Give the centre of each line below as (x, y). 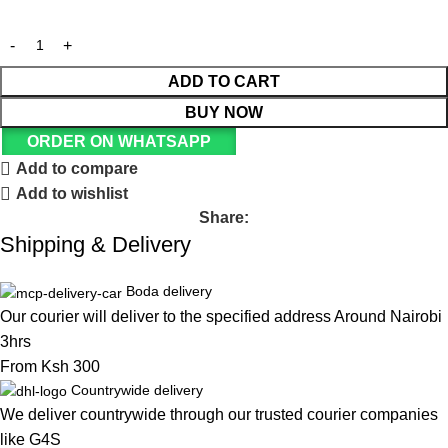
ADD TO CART (224, 82)
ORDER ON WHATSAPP (118, 142)
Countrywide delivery (137, 389)
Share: (224, 218)
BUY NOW (224, 113)
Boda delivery (169, 291)
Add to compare (77, 169)
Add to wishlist (72, 194)
